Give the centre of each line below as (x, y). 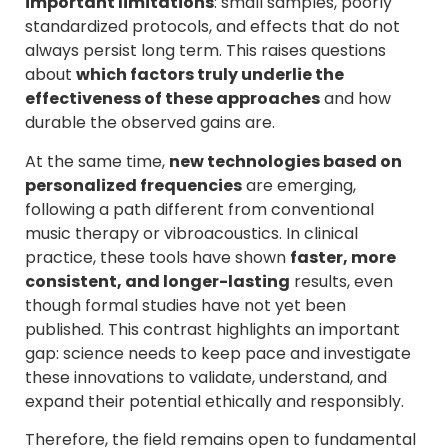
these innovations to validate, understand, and (206, 377)
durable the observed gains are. (150, 123)
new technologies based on (285, 161)
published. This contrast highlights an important (212, 329)
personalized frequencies (133, 185)
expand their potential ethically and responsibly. (214, 401)
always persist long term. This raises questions (205, 51)
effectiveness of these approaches (172, 99)
